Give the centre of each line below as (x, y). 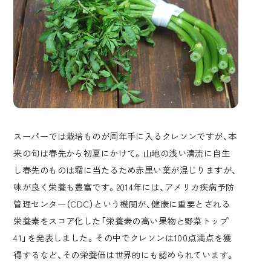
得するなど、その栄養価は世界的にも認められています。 (124, 254)
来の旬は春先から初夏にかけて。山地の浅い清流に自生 (122, 152)
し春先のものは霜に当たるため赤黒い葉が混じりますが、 (125, 169)
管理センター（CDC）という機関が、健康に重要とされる (122, 203)
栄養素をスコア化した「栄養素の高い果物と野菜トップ (121, 220)
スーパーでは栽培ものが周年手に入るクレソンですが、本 (125, 135)
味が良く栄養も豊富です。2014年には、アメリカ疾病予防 (124, 186)
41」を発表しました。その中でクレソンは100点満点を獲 (122, 237)
